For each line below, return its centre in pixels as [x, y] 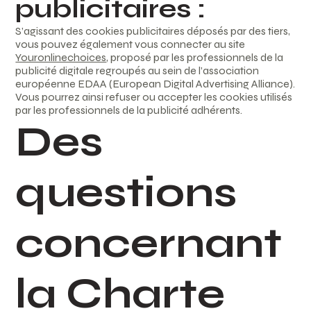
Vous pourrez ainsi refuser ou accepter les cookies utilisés [154, 97]
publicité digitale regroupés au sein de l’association [137, 71]
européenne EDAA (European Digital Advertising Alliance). [155, 84]
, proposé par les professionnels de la [195, 58]
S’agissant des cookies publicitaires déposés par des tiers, [153, 31]
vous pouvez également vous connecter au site [131, 44]
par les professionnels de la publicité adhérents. [129, 110]
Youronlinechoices [61, 58]
